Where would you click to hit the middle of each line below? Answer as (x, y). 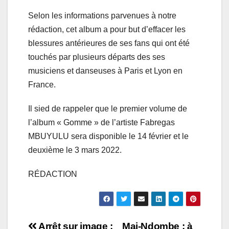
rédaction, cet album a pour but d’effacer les (107, 30)
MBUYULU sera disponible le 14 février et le (108, 136)
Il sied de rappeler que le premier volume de (108, 109)
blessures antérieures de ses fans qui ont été (109, 43)
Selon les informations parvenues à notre (102, 16)
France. (42, 85)
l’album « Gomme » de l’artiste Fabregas (101, 123)
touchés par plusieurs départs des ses (97, 57)
